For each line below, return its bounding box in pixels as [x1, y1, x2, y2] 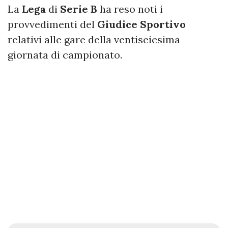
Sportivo [140, 17, 186, 31]
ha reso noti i [97, 2, 163, 15]
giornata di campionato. [8, 48, 122, 61]
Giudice [97, 17, 137, 31]
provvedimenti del [8, 17, 97, 31]
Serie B [60, 2, 97, 15]
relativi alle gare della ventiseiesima [8, 33, 180, 46]
